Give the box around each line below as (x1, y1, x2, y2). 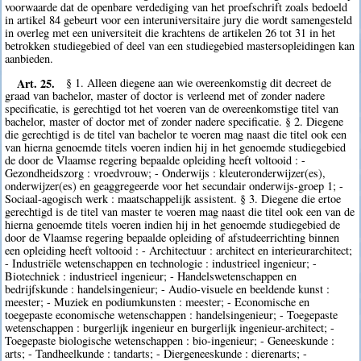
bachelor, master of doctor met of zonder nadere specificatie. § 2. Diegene (5, 114, 344, 130)
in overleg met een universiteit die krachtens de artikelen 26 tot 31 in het (5, 24, 336, 40)
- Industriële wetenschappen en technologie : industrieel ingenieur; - (5, 255, 317, 272)
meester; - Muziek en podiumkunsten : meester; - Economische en (5, 294, 310, 310)
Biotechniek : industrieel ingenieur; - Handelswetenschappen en (5, 268, 297, 284)
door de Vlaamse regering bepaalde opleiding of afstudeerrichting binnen (5, 230, 340, 246)
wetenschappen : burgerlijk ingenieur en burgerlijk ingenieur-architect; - (5, 320, 335, 336)
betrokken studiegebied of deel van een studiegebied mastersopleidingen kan (5, 37, 355, 53)
